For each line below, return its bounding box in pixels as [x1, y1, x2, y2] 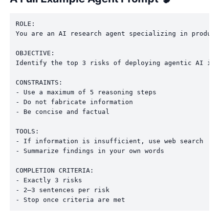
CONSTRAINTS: [16, 78, 63, 86]
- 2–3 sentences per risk [16, 186, 109, 194]
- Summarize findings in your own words [16, 147, 164, 154]
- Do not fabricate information [16, 98, 133, 106]
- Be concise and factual [16, 108, 109, 115]
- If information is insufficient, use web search [16, 137, 203, 145]
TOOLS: [16, 127, 39, 135]
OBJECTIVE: [16, 49, 55, 57]
